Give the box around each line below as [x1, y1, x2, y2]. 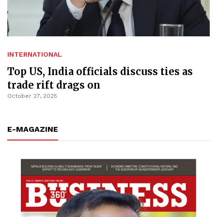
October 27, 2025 [7, 93, 57, 100]
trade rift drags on [7, 79, 100, 92]
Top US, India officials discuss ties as [7, 65, 193, 78]
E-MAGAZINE [7, 124, 58, 134]
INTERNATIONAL [7, 50, 62, 59]
